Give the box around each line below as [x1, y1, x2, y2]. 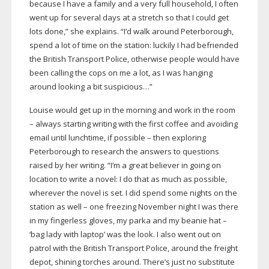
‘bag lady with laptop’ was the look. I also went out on [29, 229, 221, 240]
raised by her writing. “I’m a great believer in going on [29, 160, 221, 171]
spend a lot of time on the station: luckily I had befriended [29, 40, 238, 51]
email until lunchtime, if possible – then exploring [29, 132, 206, 144]
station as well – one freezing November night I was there [29, 201, 238, 213]
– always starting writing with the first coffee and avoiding [29, 118, 238, 130]
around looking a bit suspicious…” [29, 81, 153, 92]
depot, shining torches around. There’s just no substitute [29, 256, 235, 268]
